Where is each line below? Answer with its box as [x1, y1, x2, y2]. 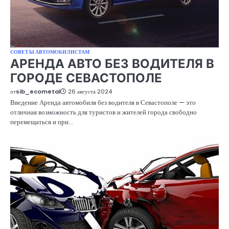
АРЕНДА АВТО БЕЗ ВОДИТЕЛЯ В [10, 56, 214, 72]
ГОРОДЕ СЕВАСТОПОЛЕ [10, 71, 162, 86]
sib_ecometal [16, 87, 60, 96]
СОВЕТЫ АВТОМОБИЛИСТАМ [10, 48, 90, 56]
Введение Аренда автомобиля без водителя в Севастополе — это [10, 98, 196, 108]
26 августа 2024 [68, 87, 112, 96]
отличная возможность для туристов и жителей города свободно [10, 107, 197, 118]
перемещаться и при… [10, 117, 73, 127]
